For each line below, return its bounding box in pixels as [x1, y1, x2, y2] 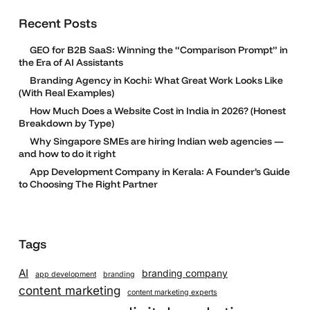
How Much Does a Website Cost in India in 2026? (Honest [29, 104, 286, 117]
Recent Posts [18, 15, 97, 31]
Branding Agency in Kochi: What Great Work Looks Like [29, 73, 283, 86]
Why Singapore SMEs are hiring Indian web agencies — [29, 134, 284, 147]
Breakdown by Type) [18, 116, 114, 129]
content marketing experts [127, 287, 217, 297]
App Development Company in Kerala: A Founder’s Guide [29, 165, 290, 178]
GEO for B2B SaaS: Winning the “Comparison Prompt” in [29, 43, 288, 56]
